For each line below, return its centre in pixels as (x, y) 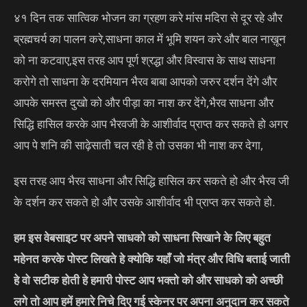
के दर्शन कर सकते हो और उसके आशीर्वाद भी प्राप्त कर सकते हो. (144, 201)
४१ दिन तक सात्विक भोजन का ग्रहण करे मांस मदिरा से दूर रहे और (148, 17)
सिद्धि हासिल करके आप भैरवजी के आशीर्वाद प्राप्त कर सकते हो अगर (151, 123)
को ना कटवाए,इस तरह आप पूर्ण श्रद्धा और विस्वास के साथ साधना (145, 60)
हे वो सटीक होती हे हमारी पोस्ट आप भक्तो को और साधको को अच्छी (148, 280)
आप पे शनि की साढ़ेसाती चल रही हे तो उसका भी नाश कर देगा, (138, 145)
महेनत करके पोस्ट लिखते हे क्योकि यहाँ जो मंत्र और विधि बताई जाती (152, 258)
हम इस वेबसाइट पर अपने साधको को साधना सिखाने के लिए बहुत (142, 237)
